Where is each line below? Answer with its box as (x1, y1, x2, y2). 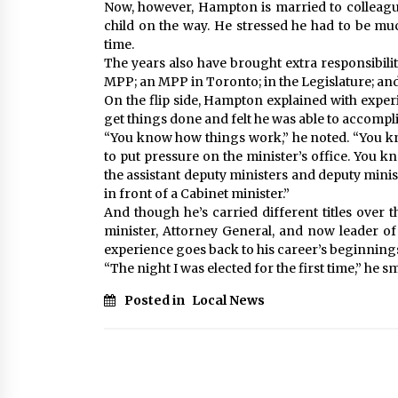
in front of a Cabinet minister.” (104, 186, 290, 202)
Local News (192, 292, 265, 308)
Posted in (124, 292, 187, 308)
